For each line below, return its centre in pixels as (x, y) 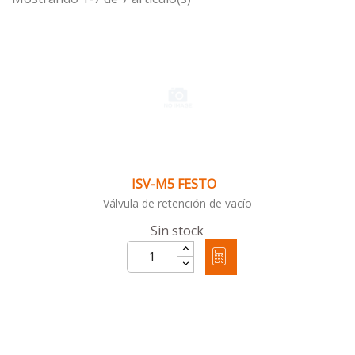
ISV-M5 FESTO (174, 184)
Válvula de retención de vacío (177, 204)
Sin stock (177, 231)
